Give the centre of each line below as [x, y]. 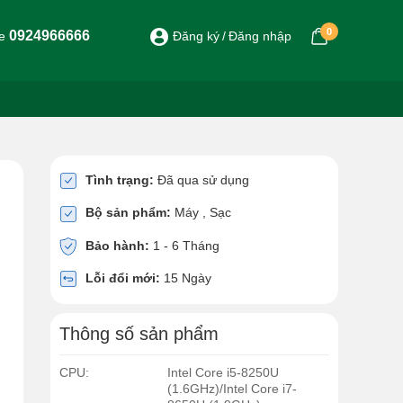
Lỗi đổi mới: [123, 278]
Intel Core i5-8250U [223, 373]
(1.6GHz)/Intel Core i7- [232, 389]
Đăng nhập [260, 36]
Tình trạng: [120, 180]
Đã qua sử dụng [201, 180]
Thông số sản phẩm [139, 334]
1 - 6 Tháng [184, 245]
